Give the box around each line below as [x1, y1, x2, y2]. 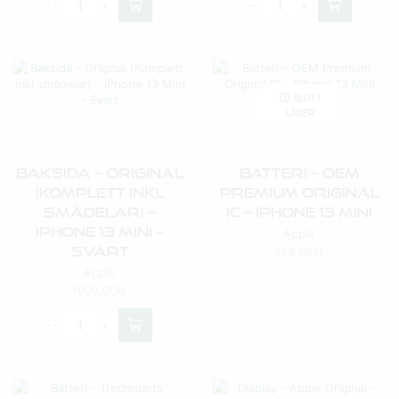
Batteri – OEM [239, 165, 360, 181]
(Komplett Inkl [35, 184, 165, 200]
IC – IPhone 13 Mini [226, 204, 372, 220]
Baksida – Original [16, 165, 183, 181]
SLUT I [293, 90, 320, 104]
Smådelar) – [44, 204, 156, 220]
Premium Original [219, 184, 379, 200]
